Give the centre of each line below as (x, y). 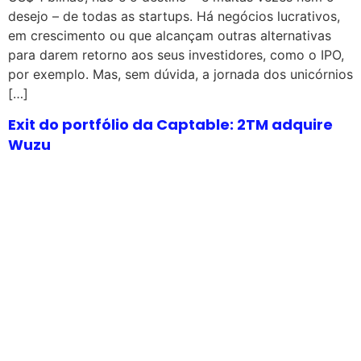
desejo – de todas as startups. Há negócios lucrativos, (174, 16)
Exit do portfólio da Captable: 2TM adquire (170, 125)
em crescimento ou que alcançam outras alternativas (170, 35)
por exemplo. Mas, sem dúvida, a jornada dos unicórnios (180, 74)
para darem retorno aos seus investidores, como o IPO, (176, 54)
